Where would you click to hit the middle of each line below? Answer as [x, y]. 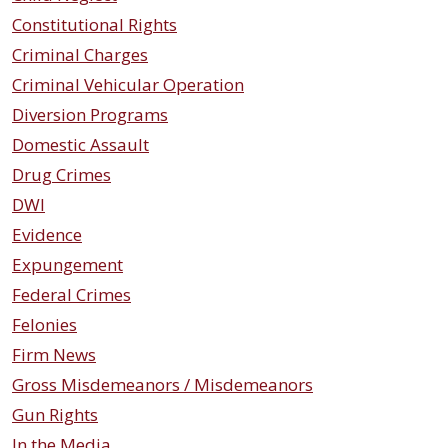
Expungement [67, 264]
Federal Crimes [71, 294]
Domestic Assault [80, 144]
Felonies [44, 324]
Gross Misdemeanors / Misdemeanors [162, 384]
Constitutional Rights [94, 24]
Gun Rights [55, 414]
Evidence [47, 234]
